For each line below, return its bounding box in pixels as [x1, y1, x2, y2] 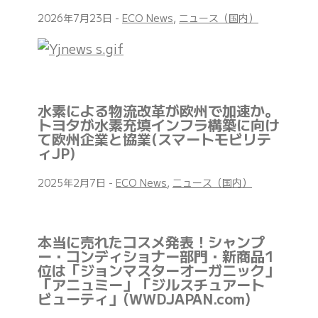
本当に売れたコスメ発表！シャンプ [38, 231, 265, 253]
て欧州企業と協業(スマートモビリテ [38, 128, 271, 150]
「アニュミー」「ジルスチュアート [38, 274, 279, 295]
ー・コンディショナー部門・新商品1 [38, 246, 274, 267]
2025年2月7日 [38, 175, 109, 190]
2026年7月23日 [38, 11, 115, 26]
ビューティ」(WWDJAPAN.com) [38, 288, 251, 309]
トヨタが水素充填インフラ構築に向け [38, 114, 279, 136]
